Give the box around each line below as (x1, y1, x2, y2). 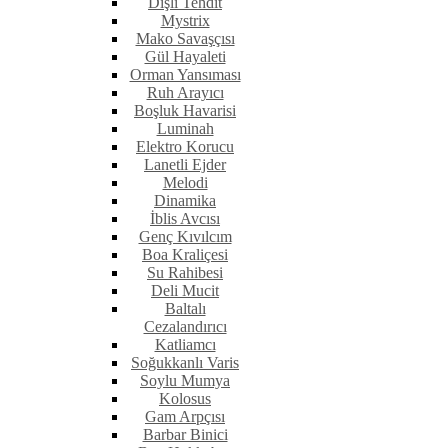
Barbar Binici (142, 426, 228, 444)
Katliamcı (154, 336, 216, 354)
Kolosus (159, 390, 211, 408)
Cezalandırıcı (143, 318, 227, 336)
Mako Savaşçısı (135, 30, 235, 48)
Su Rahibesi (147, 264, 223, 282)
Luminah (156, 120, 214, 138)
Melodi (162, 174, 208, 192)
